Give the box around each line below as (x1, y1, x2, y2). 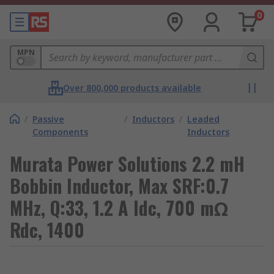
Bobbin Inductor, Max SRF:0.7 (10, 172, 229, 199)
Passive (32, 113, 64, 125)
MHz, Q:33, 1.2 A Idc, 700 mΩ (10, 194, 228, 221)
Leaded (187, 113, 220, 125)
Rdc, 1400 (10, 216, 84, 243)
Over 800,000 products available (63, 82, 201, 94)
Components (32, 126, 88, 138)
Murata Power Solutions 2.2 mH (10, 150, 245, 177)
